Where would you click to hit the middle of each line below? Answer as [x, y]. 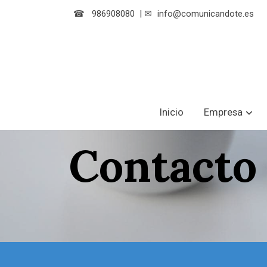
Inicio [171, 112]
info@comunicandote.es [205, 14]
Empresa [223, 112]
